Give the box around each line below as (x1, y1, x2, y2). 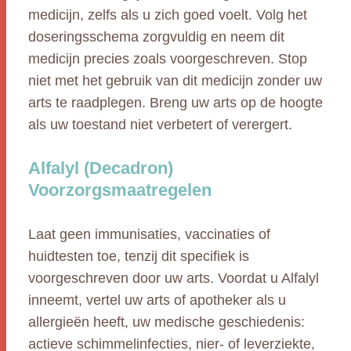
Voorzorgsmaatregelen (28, 180, 212, 200)
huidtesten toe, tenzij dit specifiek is (28, 248, 249, 264)
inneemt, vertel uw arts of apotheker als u (28, 292, 286, 308)
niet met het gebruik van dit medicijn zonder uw (28, 73, 322, 89)
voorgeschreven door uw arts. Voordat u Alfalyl (28, 270, 319, 286)
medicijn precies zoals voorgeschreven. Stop (28, 51, 307, 67)
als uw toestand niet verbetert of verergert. (28, 117, 292, 132)
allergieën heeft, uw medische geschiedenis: (28, 314, 305, 330)
